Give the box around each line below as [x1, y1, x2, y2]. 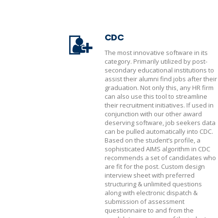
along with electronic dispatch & [105, 188, 198, 197]
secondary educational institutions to [105, 66, 214, 74]
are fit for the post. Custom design [105, 162, 205, 171]
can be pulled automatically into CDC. [105, 127, 213, 136]
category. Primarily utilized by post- [105, 57, 207, 66]
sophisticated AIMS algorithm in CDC [105, 145, 210, 153]
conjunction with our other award [105, 109, 202, 118]
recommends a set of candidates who [105, 153, 216, 162]
